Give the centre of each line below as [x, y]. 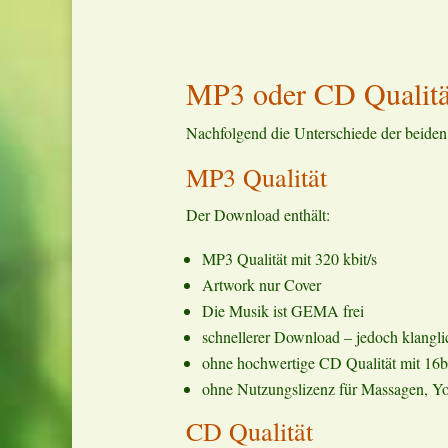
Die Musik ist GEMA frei [283, 310]
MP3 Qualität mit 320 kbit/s [289, 258]
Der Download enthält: [258, 214]
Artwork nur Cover [261, 284]
